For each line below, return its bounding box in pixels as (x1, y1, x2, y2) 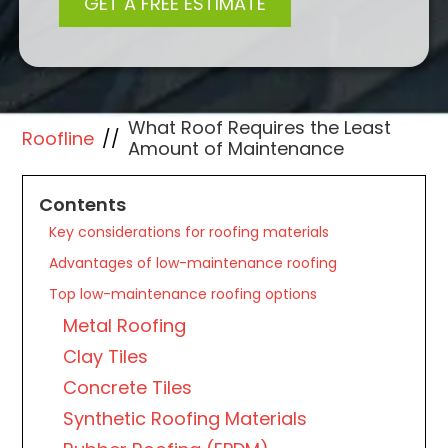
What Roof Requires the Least (128, 115, 392, 140)
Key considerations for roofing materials (49, 222, 330, 242)
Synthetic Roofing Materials (63, 406, 308, 431)
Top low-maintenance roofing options (49, 284, 318, 304)
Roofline (22, 125, 95, 151)
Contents (39, 192, 127, 217)
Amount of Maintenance (128, 136, 345, 161)
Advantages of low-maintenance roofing (49, 253, 338, 273)
